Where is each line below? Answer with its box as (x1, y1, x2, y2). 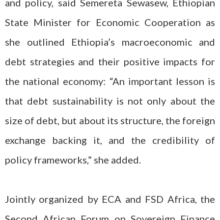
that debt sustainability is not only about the (5, 95, 215, 107)
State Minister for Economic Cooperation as (5, 16, 215, 28)
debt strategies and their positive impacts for (5, 55, 215, 67)
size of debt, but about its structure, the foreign (5, 114, 215, 126)
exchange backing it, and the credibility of (5, 134, 215, 146)
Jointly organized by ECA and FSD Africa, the (5, 193, 215, 205)
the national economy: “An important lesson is (5, 75, 215, 87)
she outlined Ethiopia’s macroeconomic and (5, 36, 215, 48)
